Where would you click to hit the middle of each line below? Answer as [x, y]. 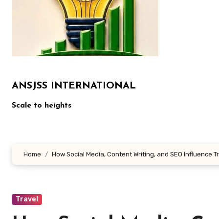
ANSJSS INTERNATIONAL [74, 86]
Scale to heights [42, 106]
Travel [27, 199]
